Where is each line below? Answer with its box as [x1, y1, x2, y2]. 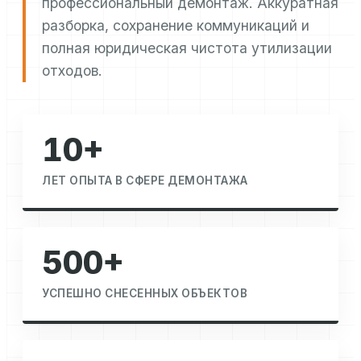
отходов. [42, 62, 102, 80]
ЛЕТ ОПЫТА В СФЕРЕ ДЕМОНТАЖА [42, 174, 248, 188]
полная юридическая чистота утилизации [42, 39, 332, 57]
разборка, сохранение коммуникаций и [42, 17, 309, 35]
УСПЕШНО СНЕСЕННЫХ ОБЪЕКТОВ [42, 287, 247, 301]
